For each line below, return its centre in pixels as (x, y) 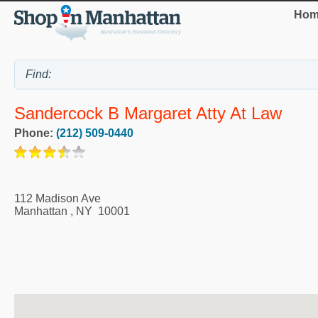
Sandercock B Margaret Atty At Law (148, 114)
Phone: (35, 133)
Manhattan (41, 212)
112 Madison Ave (57, 199)
